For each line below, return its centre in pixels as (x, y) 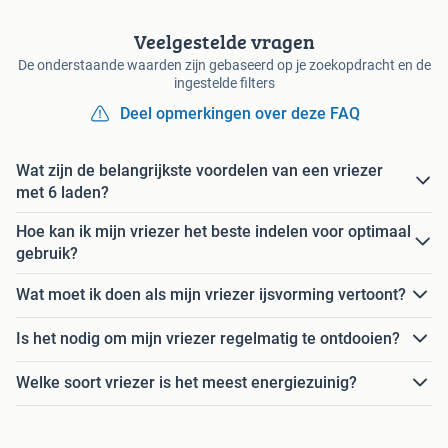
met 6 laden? (62, 192)
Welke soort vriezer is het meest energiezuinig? (186, 383)
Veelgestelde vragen (224, 41)
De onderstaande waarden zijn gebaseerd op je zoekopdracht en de (224, 64)
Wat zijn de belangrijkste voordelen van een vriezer (199, 170)
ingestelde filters (224, 82)
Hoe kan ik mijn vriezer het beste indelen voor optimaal (213, 231)
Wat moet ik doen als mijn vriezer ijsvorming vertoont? (211, 295)
